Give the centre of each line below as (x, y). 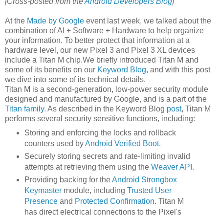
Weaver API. (172, 167)
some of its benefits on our (51, 70)
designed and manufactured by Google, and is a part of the (106, 99)
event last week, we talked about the (148, 21)
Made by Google (55, 21)
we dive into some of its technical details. (75, 80)
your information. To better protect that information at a (97, 41)
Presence (41, 201)
